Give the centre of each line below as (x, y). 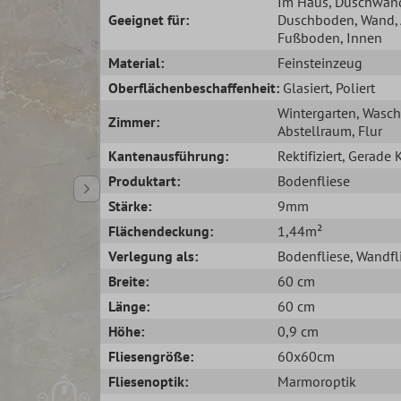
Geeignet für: (149, 19)
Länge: (129, 306)
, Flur (367, 130)
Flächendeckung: (161, 230)
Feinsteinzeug (320, 62)
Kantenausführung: (169, 155)
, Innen (361, 37)
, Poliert (353, 87)
